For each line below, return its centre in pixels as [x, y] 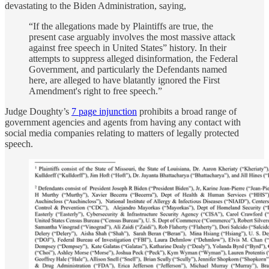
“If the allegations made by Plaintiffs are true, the [121, 26]
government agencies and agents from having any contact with [123, 122]
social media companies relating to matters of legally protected [122, 133]
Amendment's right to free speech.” [95, 91]
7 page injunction [104, 111]
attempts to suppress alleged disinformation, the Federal [133, 58]
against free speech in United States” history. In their [128, 47]
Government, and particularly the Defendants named [128, 69]
